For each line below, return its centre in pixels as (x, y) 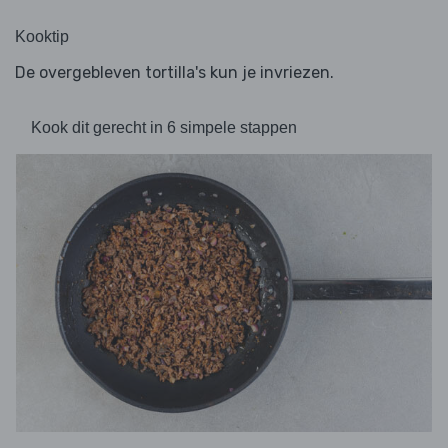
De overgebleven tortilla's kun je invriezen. (174, 73)
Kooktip (42, 37)
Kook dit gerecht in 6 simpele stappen (164, 128)
